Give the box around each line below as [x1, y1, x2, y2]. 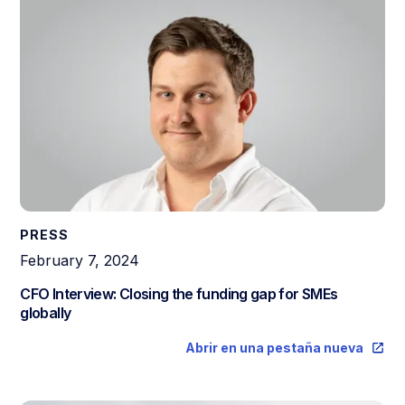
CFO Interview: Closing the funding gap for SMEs [20, 285, 338, 303]
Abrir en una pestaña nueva [184, 340, 363, 355]
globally [20, 304, 71, 322]
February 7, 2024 [20, 251, 140, 269]
